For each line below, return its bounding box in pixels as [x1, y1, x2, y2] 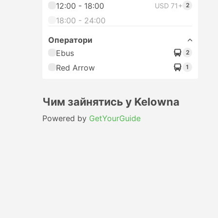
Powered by [42, 113, 89, 123]
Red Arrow [56, 63, 95, 73]
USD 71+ [155, 1, 182, 10]
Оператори [48, 35, 92, 45]
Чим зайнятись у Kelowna [42, 95, 180, 108]
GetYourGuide [89, 113, 141, 123]
